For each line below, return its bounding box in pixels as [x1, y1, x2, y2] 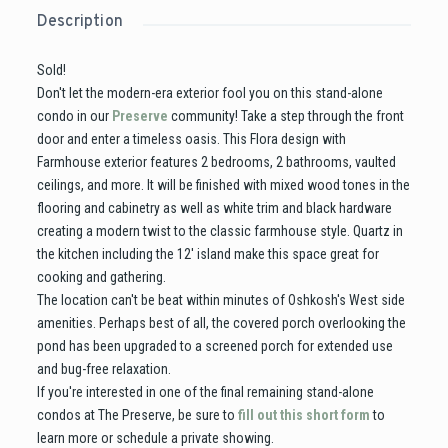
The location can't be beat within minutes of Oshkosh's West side [36, 292, 405, 309]
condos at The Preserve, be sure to [36, 407, 238, 424]
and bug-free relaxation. [36, 361, 171, 378]
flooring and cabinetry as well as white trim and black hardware [36, 200, 392, 217]
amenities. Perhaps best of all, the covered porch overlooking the [36, 315, 406, 332]
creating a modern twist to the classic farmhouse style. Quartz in [36, 223, 403, 240]
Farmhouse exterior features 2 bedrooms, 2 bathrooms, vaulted [36, 154, 396, 171]
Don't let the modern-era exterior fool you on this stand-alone [36, 85, 383, 102]
